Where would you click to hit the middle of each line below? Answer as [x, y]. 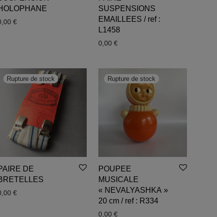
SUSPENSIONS [127, 8]
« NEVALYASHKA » [133, 190]
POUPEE [115, 169]
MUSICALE [118, 179]
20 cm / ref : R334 [128, 201]
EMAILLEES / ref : [129, 19]
